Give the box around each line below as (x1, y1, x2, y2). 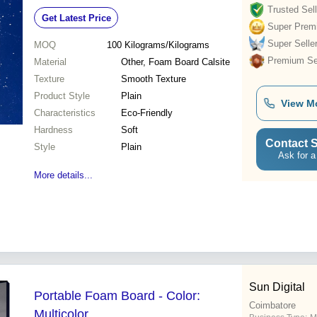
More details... (34, 170, 93, 181)
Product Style (34, 91, 90, 102)
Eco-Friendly (121, 108, 173, 119)
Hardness (34, 125, 73, 136)
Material (34, 57, 67, 68)
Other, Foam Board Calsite (121, 57, 230, 68)
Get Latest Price (41, 12, 111, 23)
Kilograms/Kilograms (124, 40, 209, 51)
